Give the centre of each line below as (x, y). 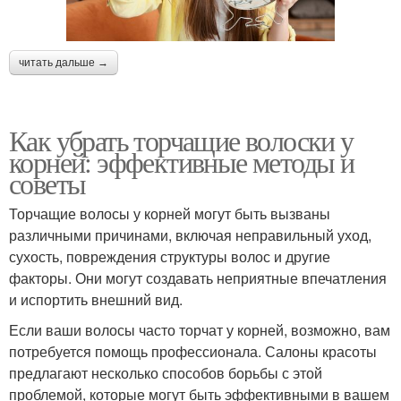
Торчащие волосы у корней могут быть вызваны (170, 213)
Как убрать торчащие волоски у (181, 140)
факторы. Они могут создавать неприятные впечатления (198, 277)
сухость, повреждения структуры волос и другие (170, 256)
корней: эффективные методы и (182, 161)
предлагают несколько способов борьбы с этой (166, 372)
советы (47, 183)
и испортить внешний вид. (96, 299)
